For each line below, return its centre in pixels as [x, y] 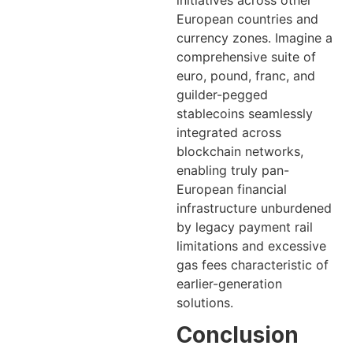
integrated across [229, 133]
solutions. [205, 303]
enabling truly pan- [233, 171]
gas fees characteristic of [253, 265]
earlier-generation [229, 284]
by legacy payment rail [245, 227]
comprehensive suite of [246, 57]
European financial [232, 190]
